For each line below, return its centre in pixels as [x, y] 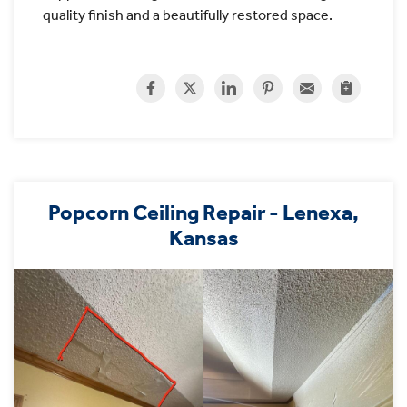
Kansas [203, 238]
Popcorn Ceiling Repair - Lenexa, [203, 213]
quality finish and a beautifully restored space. [188, 15]
